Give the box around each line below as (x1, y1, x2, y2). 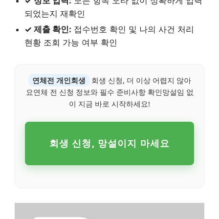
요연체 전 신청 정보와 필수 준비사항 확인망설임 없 (25, 87, 194, 97)
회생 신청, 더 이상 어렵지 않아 (89, 75, 191, 86)
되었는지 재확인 (24, 9, 85, 19)
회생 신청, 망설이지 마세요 (49, 137, 170, 150)
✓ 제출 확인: (24, 24, 71, 35)
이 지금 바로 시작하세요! (69, 99, 150, 109)
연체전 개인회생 (32, 75, 86, 86)
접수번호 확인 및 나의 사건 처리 (71, 24, 194, 35)
